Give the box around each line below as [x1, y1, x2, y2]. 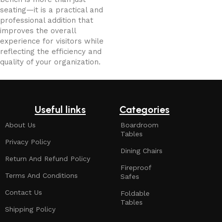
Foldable [120, 189, 150, 197]
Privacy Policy [5, 138, 51, 146]
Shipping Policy [5, 205, 55, 213]
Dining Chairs [120, 147, 163, 155]
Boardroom [120, 121, 159, 129]
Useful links [35, 104, 86, 115]
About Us [5, 121, 36, 129]
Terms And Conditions [5, 171, 78, 179]
